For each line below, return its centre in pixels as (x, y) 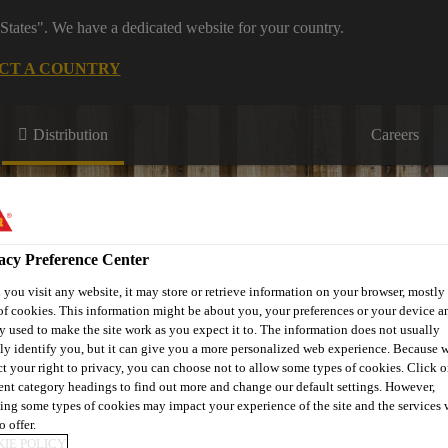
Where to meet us (87, 323)
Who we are (210, 323)
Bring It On (315, 323)
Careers (395, 134)
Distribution (70, 134)
